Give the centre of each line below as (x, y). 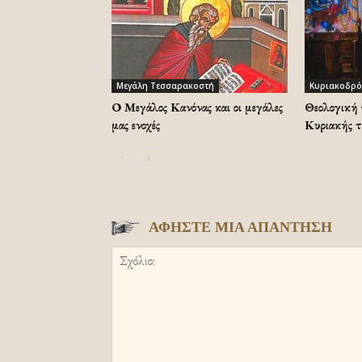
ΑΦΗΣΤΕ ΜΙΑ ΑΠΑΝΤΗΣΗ (240, 227)
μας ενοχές (136, 125)
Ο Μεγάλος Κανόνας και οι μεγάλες (197, 107)
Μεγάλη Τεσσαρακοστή (165, 86)
